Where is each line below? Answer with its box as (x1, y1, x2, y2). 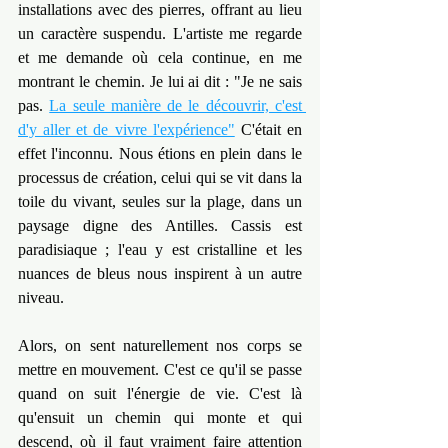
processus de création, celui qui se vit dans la (18, 169, 302, 187)
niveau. (18, 289, 64, 307)
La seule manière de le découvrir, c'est (49, 97, 303, 115)
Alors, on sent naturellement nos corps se (18, 337, 302, 355)
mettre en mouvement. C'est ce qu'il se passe (18, 361, 302, 379)
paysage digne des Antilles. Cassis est (18, 217, 302, 235)
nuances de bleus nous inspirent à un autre (18, 265, 302, 283)
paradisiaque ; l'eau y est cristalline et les (18, 241, 302, 259)
